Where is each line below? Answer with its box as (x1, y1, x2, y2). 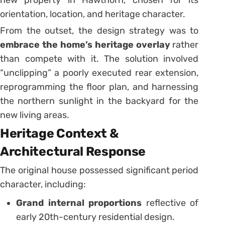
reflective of (142, 197, 199, 209)
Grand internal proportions (16, 197, 142, 209)
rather (170, 39, 199, 51)
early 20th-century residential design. (16, 211, 175, 223)
